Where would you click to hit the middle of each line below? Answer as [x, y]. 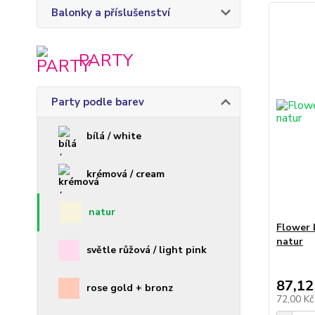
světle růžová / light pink [147, 250]
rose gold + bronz [130, 288]
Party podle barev [98, 102]
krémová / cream [126, 174]
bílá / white [114, 136]
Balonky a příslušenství [111, 13]
